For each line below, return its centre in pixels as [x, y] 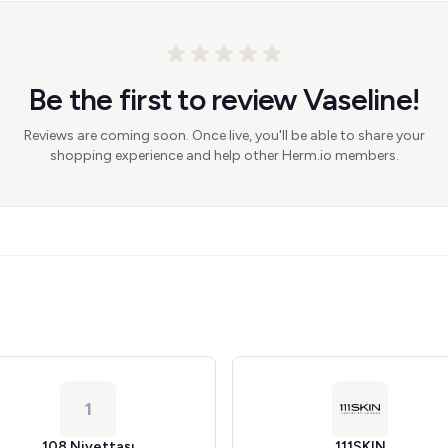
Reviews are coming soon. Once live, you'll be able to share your [224, 135]
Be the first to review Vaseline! [224, 99]
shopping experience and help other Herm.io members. [224, 155]
